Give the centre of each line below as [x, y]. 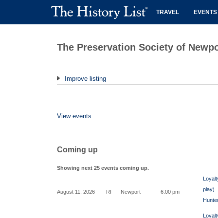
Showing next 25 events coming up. [103, 168]
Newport [131, 192]
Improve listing [84, 79]
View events [74, 116]
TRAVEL [168, 12]
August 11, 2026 [76, 192]
